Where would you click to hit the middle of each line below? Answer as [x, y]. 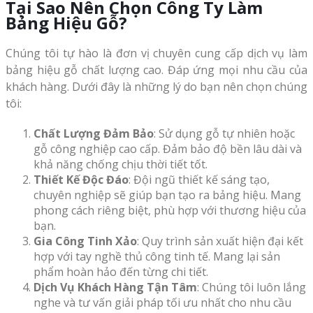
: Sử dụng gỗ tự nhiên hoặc [224, 134]
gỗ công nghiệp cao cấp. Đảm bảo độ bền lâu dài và [168, 149]
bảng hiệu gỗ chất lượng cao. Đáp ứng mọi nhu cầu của [156, 70]
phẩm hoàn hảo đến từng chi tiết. [121, 272]
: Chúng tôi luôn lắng [252, 287]
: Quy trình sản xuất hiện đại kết [220, 241]
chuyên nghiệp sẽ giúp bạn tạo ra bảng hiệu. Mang [167, 195]
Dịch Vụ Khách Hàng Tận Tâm [115, 287]
